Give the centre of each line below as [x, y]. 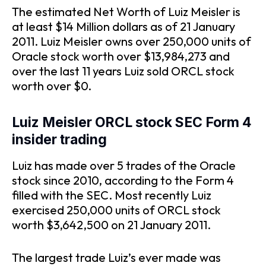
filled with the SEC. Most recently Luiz [112, 195]
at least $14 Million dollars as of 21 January [123, 26]
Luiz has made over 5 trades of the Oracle [124, 166]
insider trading [59, 139]
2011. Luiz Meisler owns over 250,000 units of [132, 41]
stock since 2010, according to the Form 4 [123, 180]
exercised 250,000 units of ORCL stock [116, 210]
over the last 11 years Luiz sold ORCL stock [123, 71]
